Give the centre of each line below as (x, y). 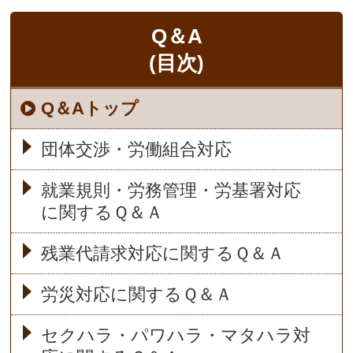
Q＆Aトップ (90, 109)
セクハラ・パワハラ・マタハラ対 (175, 336)
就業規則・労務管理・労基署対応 (171, 191)
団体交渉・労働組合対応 (136, 150)
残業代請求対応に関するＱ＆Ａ (162, 254)
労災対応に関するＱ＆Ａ (136, 295)
